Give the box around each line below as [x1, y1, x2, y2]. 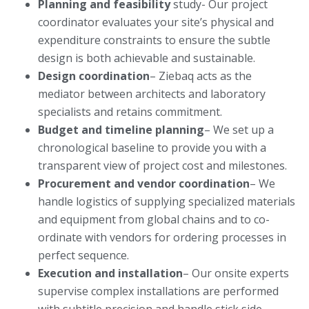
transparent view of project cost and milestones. [38, 158, 287, 174]
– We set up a [204, 122, 274, 138]
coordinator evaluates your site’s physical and [38, 14, 274, 30]
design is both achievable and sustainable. [38, 50, 255, 66]
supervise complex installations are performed [38, 283, 279, 299]
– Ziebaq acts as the [150, 68, 252, 84]
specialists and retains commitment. [38, 104, 222, 120]
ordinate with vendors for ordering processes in [38, 230, 286, 246]
